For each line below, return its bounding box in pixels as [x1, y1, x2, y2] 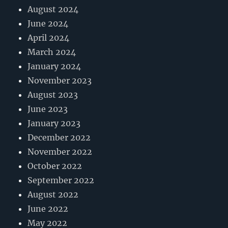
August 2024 [27, 4, 79, 15]
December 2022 [27, 132, 91, 143]
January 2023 [27, 118, 81, 129]
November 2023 [27, 75, 92, 86]
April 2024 [27, 33, 70, 43]
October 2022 [27, 161, 82, 172]
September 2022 [27, 175, 95, 186]
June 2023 [27, 104, 68, 115]
